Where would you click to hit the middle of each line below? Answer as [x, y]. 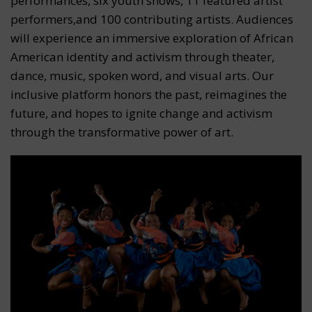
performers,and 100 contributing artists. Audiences [152, 19]
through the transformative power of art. [122, 132]
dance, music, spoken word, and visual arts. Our [142, 76]
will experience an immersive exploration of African [152, 38]
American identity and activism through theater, [142, 57]
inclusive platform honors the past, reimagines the [149, 95]
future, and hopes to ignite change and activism [141, 114]
